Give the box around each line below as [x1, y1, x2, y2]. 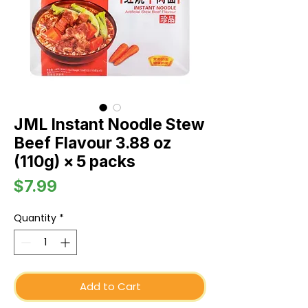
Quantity [14, 211, 56, 225]
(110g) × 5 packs [14, 152, 135, 172]
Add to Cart [79, 279, 141, 294]
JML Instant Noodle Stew [14, 115, 205, 135]
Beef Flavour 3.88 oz [14, 133, 172, 153]
